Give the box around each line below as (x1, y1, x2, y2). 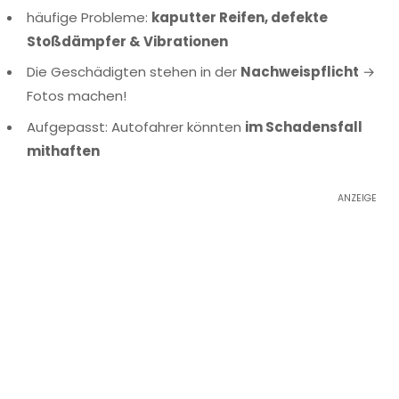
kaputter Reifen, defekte (151, 7, 328, 27)
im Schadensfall (245, 117, 362, 136)
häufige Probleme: (27, 7, 151, 27)
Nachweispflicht (240, 62, 359, 82)
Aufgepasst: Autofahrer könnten (27, 117, 245, 136)
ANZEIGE (338, 191, 377, 205)
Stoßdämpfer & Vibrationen (27, 31, 228, 51)
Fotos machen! (27, 86, 126, 106)
